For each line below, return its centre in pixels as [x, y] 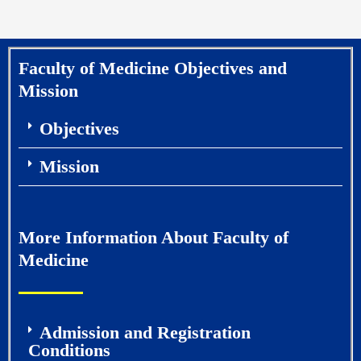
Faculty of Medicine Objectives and [153, 68]
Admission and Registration [145, 333]
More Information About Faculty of [154, 238]
